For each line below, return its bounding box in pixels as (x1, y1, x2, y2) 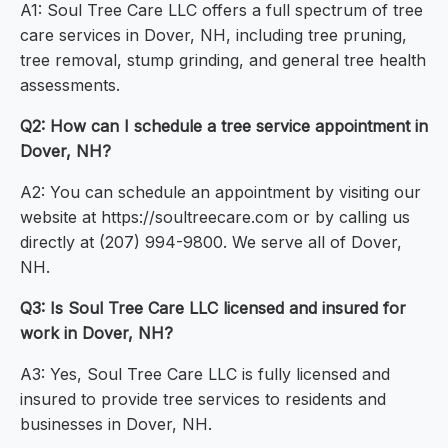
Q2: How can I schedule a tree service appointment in (20, 116, 428, 137)
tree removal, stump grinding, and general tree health (20, 50, 426, 71)
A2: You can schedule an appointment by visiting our (20, 182, 421, 203)
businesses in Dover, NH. (20, 414, 212, 435)
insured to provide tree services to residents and (20, 389, 386, 410)
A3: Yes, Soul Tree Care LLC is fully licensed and (20, 364, 390, 385)
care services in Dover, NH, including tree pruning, (20, 25, 407, 46)
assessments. (20, 75, 120, 96)
